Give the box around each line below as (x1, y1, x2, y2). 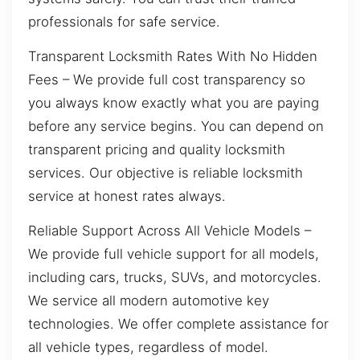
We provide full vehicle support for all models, (28, 246, 319, 263)
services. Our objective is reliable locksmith (28, 164, 303, 181)
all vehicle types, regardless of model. (28, 339, 268, 356)
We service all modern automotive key (28, 292, 269, 309)
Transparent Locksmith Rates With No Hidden (28, 47, 317, 64)
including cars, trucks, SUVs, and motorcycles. (28, 269, 321, 286)
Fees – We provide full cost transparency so (28, 71, 305, 88)
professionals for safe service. (28, 13, 220, 30)
